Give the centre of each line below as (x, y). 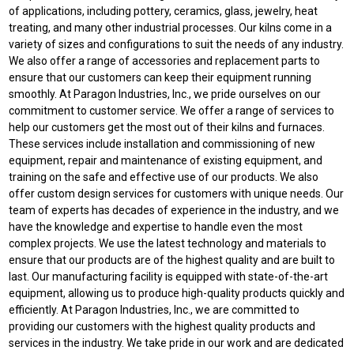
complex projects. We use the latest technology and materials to (168, 243)
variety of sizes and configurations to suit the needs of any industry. (177, 44)
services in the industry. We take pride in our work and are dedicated (177, 343)
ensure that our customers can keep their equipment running (160, 77)
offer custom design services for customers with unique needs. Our (177, 194)
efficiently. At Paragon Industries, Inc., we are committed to (154, 310)
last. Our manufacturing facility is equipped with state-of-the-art (169, 277)
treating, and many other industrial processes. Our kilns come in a (171, 28)
